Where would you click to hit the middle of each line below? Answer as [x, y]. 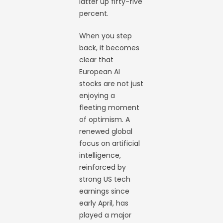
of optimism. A [105, 119]
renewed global [106, 131]
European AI [100, 71]
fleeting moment [110, 107]
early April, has [104, 203]
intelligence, [100, 155]
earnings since [105, 191]
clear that [97, 59]
